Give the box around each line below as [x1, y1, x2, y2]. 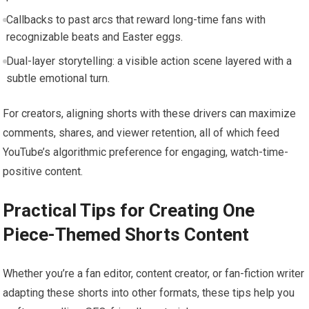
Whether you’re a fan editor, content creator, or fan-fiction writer [3, 266, 305, 280]
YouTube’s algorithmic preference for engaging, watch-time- [3, 145, 289, 159]
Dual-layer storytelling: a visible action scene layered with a [6, 54, 292, 68]
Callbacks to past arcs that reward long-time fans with [6, 12, 266, 26]
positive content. [3, 164, 83, 178]
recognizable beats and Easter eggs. [6, 30, 183, 43]
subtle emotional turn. [6, 71, 110, 85]
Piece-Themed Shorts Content [3, 223, 250, 245]
